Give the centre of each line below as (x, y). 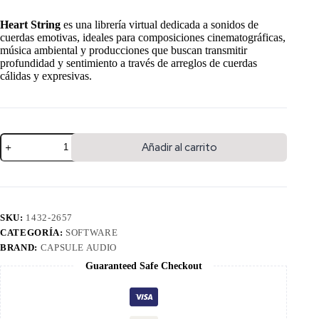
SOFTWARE (92, 232)
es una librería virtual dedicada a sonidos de (159, 24)
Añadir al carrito (179, 147)
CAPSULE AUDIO (79, 247)
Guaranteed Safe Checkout (143, 266)
